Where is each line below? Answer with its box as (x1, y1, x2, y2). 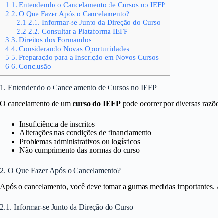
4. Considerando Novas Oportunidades (9, 44, 129, 53)
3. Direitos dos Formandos (9, 36, 91, 44)
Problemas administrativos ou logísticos (19, 137, 140, 145)
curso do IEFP (73, 99, 121, 108)
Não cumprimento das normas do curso (19, 145, 140, 154)
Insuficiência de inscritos (19, 119, 95, 128)
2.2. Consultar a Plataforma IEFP (26, 27, 127, 35)
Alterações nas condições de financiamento (19, 128, 151, 137)
